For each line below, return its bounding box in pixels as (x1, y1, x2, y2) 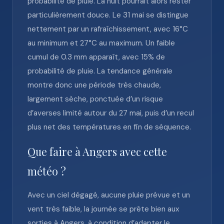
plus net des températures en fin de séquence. (27, 122, 191, 132)
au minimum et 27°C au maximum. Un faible (27, 38, 175, 48)
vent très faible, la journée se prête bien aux (27, 204, 179, 214)
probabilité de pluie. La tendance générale (27, 66, 172, 76)
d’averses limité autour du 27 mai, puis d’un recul (27, 108, 194, 118)
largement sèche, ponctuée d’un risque (27, 94, 163, 104)
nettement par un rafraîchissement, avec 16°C (27, 24, 188, 34)
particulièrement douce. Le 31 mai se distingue (27, 10, 188, 20)
